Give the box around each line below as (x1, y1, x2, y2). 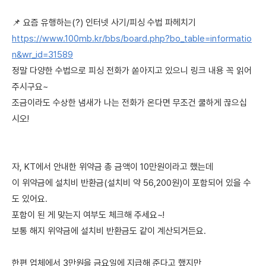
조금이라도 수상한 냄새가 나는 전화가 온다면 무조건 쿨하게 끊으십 (12, 97, 247, 108)
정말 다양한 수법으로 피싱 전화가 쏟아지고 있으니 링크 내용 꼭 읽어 (12, 65, 252, 76)
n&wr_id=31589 (12, 49, 73, 60)
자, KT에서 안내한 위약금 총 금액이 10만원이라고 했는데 (12, 161, 213, 172)
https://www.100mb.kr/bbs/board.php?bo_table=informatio (12, 33, 252, 44)
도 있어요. (12, 194, 47, 204)
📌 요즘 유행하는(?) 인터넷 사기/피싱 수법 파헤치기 (12, 17, 196, 28)
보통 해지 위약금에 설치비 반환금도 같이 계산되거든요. (12, 226, 206, 236)
